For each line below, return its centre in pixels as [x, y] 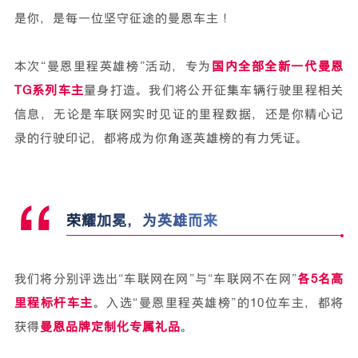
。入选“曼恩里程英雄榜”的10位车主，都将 [219, 302]
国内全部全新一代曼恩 [278, 66]
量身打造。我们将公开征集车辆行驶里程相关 [214, 90]
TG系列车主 [49, 90]
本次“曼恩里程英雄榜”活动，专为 [113, 66]
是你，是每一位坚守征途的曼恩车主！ [123, 18]
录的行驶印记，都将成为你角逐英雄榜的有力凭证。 [161, 138]
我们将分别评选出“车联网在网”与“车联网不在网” [156, 278]
